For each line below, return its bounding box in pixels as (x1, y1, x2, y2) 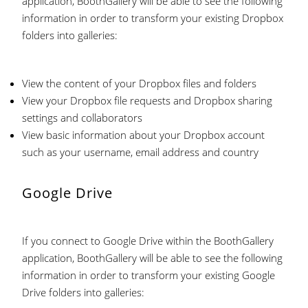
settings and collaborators (22, 111, 143, 124)
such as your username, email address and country (22, 145, 259, 159)
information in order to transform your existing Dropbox (22, 11, 284, 25)
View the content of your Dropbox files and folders (22, 76, 257, 90)
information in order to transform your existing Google (22, 268, 276, 282)
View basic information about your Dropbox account (22, 128, 265, 142)
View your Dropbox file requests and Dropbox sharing (22, 93, 273, 107)
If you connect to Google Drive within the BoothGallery (22, 234, 274, 247)
